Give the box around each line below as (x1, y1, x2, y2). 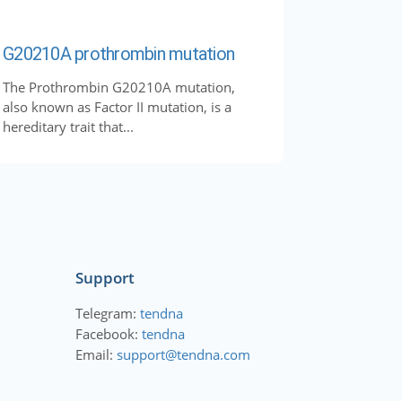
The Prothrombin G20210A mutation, (3, 78, 235, 96)
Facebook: (74, 325, 142, 343)
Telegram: (74, 304, 140, 322)
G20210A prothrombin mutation (3, 43, 234, 65)
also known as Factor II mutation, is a (3, 98, 232, 116)
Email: (74, 345, 117, 363)
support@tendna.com (116, 345, 250, 363)
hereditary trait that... (3, 118, 134, 135)
